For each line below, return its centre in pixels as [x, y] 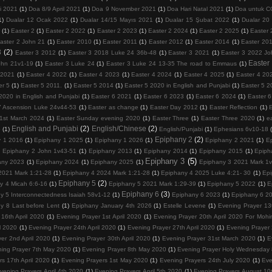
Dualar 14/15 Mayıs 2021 [117, 19]
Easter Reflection [233, 107]
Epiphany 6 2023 [196, 194]
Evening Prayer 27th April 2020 [171, 227]
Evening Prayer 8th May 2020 [124, 249]
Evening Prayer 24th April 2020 [72, 227]
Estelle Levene [185, 205]
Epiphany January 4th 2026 [111, 205]
